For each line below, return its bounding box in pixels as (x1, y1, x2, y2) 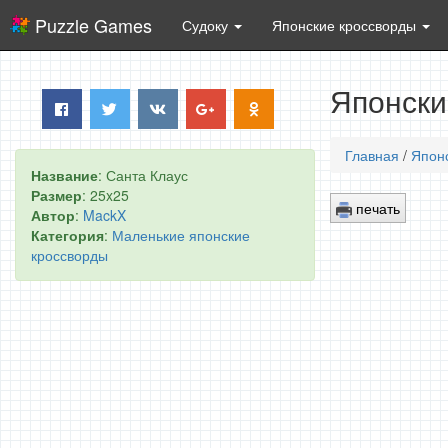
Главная (345, 145, 399, 165)
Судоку (182, 15, 232, 35)
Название (31, 165, 98, 185)
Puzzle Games (35, 12, 152, 38)
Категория (31, 225, 104, 245)
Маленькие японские (112, 225, 250, 245)
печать (352, 197, 400, 218)
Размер (31, 185, 82, 205)
